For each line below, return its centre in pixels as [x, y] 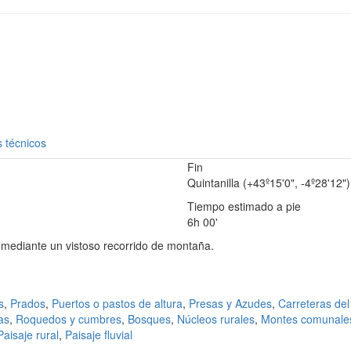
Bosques [149, 319]
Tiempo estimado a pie [244, 206]
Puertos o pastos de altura [117, 304]
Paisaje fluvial [99, 335]
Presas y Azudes [230, 304]
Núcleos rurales [216, 319]
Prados [28, 304]
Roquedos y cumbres [69, 319]
